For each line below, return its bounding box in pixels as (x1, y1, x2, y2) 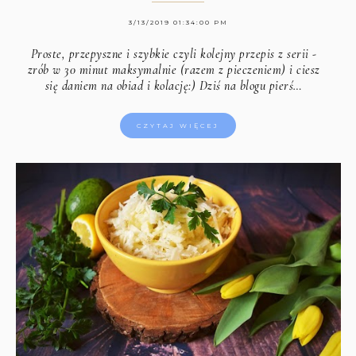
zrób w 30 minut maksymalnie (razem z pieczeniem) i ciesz (27, 62, 320, 79)
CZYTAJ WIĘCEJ (137, 122, 220, 130)
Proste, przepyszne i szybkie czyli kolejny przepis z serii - (30, 46, 317, 63)
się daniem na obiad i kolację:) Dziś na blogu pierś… (44, 78, 303, 95)
